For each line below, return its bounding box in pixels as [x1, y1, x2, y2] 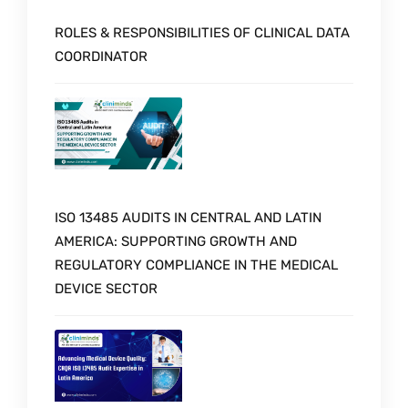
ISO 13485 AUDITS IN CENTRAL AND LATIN [55, 209, 321, 226]
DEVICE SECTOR [55, 280, 158, 297]
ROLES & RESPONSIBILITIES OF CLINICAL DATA [55, 25, 350, 42]
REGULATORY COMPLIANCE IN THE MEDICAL [55, 256, 338, 273]
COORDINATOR [55, 48, 148, 66]
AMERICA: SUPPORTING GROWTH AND [55, 232, 297, 250]
